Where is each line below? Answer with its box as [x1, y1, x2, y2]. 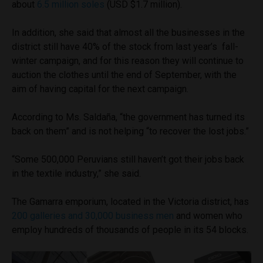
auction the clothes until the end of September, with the [12, 69, 237, 80]
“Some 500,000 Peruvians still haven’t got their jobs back [12, 153, 244, 165]
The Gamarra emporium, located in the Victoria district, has [12, 195, 249, 207]
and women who [174, 210, 242, 221]
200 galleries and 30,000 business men [12, 210, 174, 221]
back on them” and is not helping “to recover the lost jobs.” [12, 125, 249, 137]
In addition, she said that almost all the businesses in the [12, 26, 245, 38]
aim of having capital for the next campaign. [12, 83, 188, 95]
